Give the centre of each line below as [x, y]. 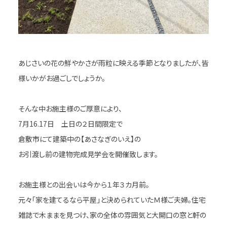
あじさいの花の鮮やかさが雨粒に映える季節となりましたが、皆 [113, 63]
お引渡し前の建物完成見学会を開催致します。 [88, 154]
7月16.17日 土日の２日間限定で [70, 124]
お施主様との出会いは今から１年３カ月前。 [84, 185]
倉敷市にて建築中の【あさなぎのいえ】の [79, 139]
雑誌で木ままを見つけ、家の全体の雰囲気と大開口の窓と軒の [112, 215]
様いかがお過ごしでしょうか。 [62, 78]
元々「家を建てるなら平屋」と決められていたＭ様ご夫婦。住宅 [112, 200]
